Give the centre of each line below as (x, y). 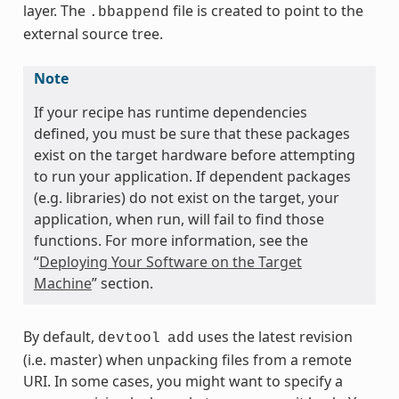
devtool (129, 338)
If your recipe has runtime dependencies (170, 112)
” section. (122, 283)
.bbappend (129, 12)
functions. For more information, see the (171, 240)
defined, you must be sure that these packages (191, 133)
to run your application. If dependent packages (192, 176)
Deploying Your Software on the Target (170, 261)
